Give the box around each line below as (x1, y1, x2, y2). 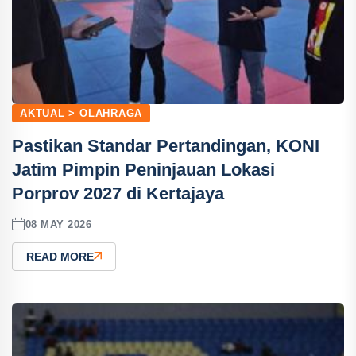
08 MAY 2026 (25, 218, 92, 230)
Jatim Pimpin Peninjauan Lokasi (12, 160, 275, 180)
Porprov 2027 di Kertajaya (12, 184, 224, 203)
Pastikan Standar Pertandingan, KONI (12, 136, 319, 156)
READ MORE (26, 250, 94, 263)
